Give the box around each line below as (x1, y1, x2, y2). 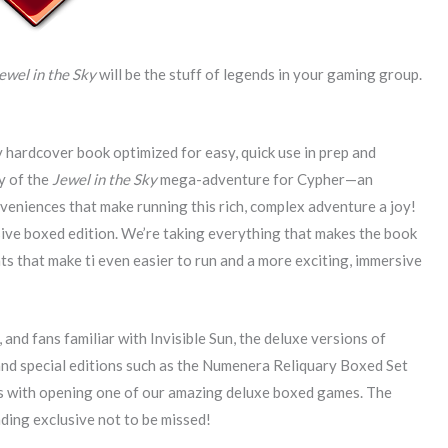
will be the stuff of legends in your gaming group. (96, 65, 422, 84)
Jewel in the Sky (52, 170, 157, 189)
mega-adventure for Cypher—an (157, 170, 373, 189)
